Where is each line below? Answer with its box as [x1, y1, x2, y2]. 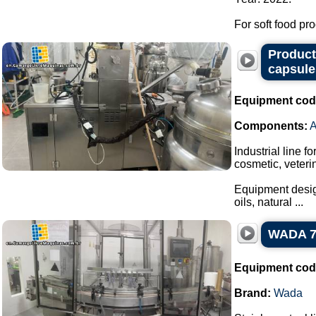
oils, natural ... [234, 196, 303, 208]
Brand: [234, 287, 271, 299]
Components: [234, 120, 308, 132]
